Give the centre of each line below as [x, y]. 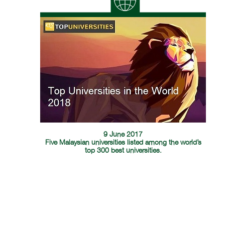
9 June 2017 [123, 135]
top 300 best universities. [123, 151]
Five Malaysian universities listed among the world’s [123, 143]
